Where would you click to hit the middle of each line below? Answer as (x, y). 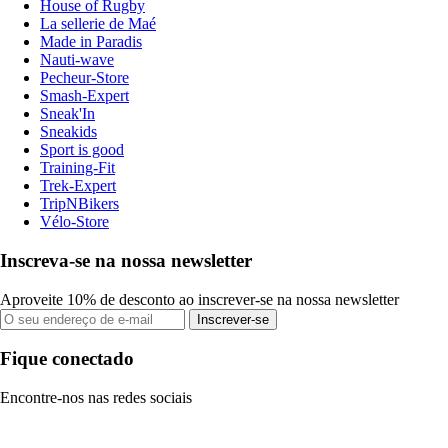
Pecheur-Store (84, 78)
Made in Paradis (91, 42)
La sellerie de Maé (98, 24)
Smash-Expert (84, 96)
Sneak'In (67, 114)
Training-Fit (77, 168)
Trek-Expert (78, 186)
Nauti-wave (77, 60)
